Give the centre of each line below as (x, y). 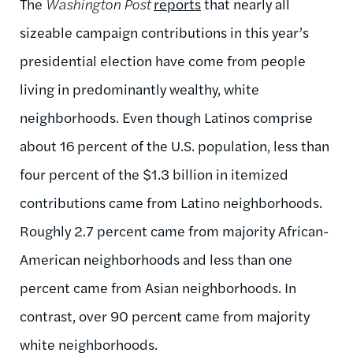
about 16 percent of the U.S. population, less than (175, 145)
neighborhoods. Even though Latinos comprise (166, 117)
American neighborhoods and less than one (156, 258)
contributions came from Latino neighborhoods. (171, 202)
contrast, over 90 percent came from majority (165, 315)
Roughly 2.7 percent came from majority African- (175, 230)
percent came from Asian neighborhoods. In (158, 287)
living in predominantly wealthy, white (139, 88)
